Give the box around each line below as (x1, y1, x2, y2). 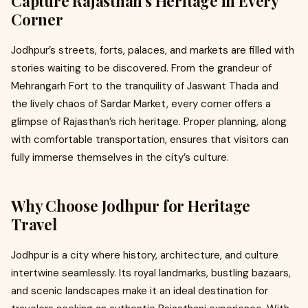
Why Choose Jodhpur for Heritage (11, 195, 251, 216)
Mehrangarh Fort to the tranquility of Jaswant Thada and (11, 79, 278, 93)
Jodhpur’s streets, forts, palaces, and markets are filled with (11, 43, 294, 57)
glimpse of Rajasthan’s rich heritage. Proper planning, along (11, 115, 287, 129)
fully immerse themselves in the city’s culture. (11, 151, 229, 164)
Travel (11, 214, 57, 234)
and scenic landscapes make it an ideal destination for (11, 284, 268, 298)
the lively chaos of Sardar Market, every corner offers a (11, 97, 271, 111)
